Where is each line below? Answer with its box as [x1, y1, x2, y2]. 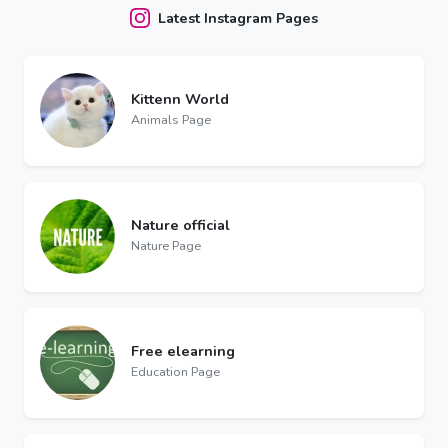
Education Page [131, 362, 220, 380]
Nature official [131, 214, 230, 235]
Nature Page [131, 236, 201, 254]
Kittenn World [131, 88, 229, 109]
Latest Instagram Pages [158, 8, 318, 29]
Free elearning [131, 340, 235, 361]
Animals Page [131, 110, 211, 128]
